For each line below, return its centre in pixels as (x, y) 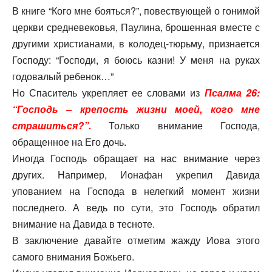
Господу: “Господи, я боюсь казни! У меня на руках (136, 60)
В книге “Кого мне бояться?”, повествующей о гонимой (136, 11)
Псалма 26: (232, 93)
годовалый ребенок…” (63, 76)
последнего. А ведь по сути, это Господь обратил (136, 208)
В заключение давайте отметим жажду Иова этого (136, 240)
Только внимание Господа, (175, 126)
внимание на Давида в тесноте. (83, 224)
